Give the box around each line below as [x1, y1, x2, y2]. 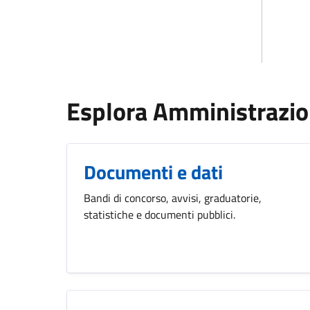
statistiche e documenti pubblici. [84, 206, 235, 223]
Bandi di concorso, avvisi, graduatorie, [84, 189, 262, 206]
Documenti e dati [84, 156, 223, 187]
